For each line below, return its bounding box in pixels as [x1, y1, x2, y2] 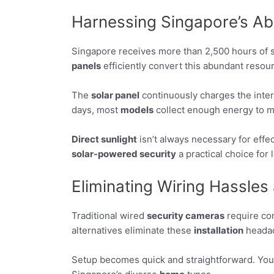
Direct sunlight [72, 133, 137, 145]
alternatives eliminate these [72, 224, 194, 236]
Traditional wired [72, 209, 147, 221]
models [120, 103, 154, 116]
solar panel [91, 89, 139, 101]
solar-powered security [72, 147, 176, 160]
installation [194, 224, 243, 236]
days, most [72, 103, 120, 116]
